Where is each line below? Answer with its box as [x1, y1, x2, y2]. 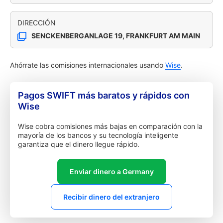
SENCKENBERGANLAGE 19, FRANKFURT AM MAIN [31, 31, 200, 40]
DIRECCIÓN [17, 18, 56, 27]
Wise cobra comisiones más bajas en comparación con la [18, 122, 203, 130]
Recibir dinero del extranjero [63, 193, 160, 201]
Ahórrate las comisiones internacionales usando [10, 61, 165, 69]
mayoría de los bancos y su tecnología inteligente [18, 131, 178, 139]
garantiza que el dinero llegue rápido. [18, 140, 139, 148]
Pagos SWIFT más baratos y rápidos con [18, 90, 190, 101]
